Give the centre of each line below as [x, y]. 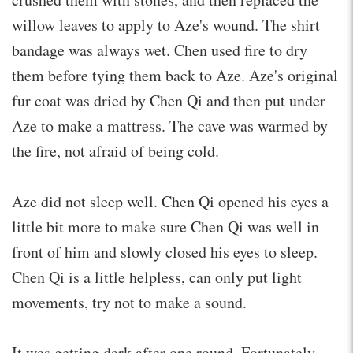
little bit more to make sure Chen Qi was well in [165, 226]
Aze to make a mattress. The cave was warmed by [170, 125]
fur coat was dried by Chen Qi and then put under [169, 100]
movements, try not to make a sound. [129, 302]
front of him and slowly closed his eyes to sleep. [165, 251]
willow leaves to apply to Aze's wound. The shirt [166, 24]
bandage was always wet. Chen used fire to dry [160, 50]
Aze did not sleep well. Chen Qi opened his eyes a [170, 201]
